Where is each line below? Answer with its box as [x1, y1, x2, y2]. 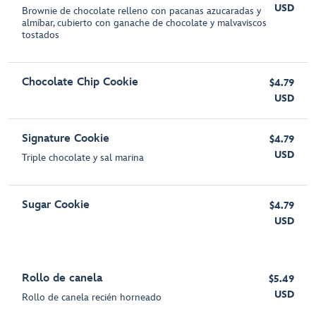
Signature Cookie [22, 132, 110, 146]
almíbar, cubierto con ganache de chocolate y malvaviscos [22, 17, 267, 30]
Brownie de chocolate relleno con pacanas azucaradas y [22, 5, 262, 18]
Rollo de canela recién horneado [22, 291, 162, 304]
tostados [22, 29, 60, 42]
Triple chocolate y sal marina [22, 152, 145, 164]
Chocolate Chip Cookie [22, 75, 139, 90]
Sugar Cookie [22, 198, 90, 212]
